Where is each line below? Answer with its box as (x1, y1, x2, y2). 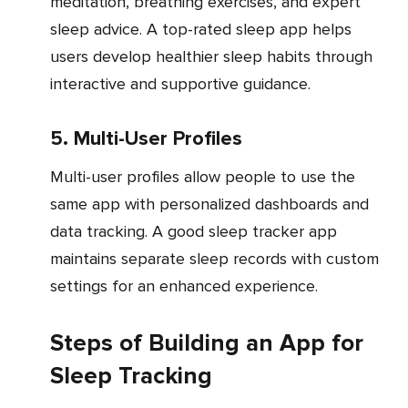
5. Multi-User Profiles (50, 126, 242, 151)
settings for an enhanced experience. (50, 275, 318, 296)
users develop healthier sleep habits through (50, 46, 372, 66)
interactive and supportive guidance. (50, 73, 311, 94)
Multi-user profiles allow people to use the (50, 166, 64, 187)
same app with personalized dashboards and (50, 193, 369, 214)
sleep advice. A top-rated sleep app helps (50, 18, 352, 39)
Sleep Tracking (50, 361, 212, 391)
